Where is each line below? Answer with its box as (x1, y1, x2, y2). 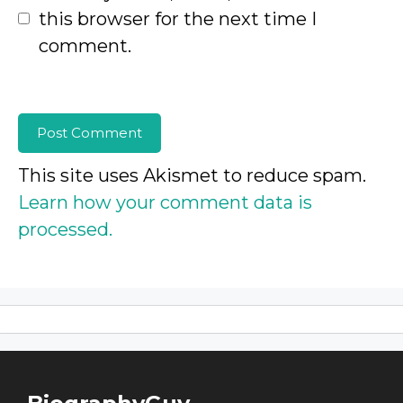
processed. (18, 218, 112, 240)
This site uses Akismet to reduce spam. (18, 164, 366, 186)
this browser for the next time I (39, 7, 317, 30)
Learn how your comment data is (18, 191, 312, 213)
